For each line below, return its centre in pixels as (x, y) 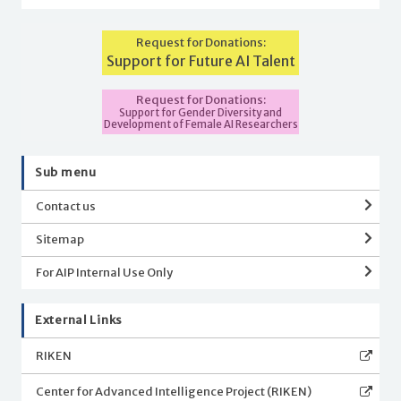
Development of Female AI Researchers (200, 124)
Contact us (66, 206)
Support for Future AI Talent (200, 60)
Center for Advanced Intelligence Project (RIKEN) (174, 391)
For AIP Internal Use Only (104, 272)
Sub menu (66, 172)
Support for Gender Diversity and (200, 112)
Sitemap (60, 239)
